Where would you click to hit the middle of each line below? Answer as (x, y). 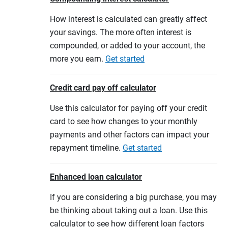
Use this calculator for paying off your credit (129, 108)
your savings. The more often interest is (121, 32)
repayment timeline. (86, 148)
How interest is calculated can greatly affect (129, 19)
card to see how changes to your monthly (124, 121)
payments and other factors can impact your (130, 135)
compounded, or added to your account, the (127, 46)
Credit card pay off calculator (103, 88)
